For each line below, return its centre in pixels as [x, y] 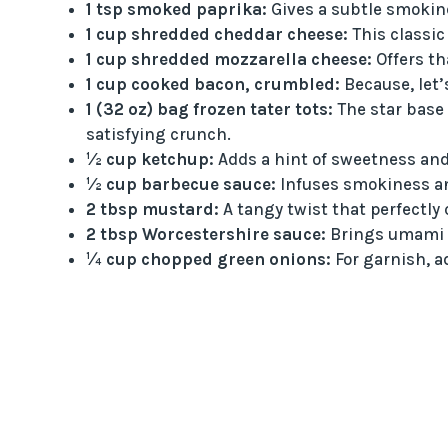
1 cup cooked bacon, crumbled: [212, 84]
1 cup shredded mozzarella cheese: [228, 59]
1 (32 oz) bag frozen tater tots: [209, 109]
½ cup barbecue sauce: [180, 184]
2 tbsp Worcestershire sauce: [205, 234]
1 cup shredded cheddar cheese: [216, 34]
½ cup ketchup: [149, 159]
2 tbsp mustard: [152, 209]
